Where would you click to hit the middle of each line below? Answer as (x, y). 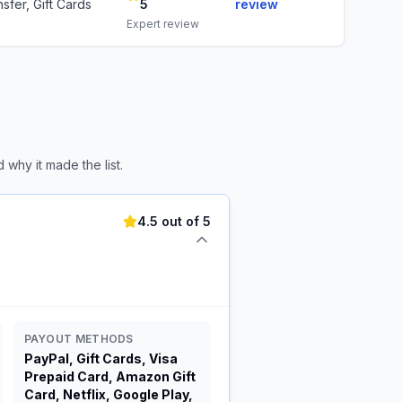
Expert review (163, 24)
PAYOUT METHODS (79, 339)
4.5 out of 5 (174, 221)
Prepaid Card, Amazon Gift (109, 376)
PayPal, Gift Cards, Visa (100, 358)
